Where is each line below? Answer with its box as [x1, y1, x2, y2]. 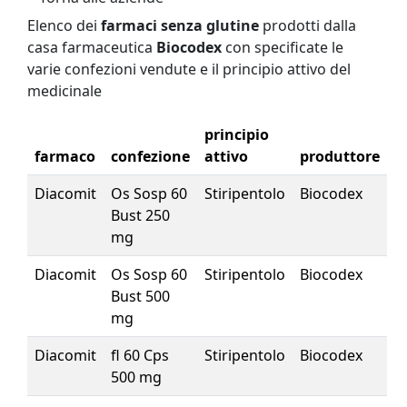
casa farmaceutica [27, 36, 156, 57]
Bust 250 [111, 204, 170, 225]
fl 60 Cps [111, 344, 169, 365]
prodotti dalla [259, 15, 356, 35]
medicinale [27, 80, 102, 101]
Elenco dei [27, 15, 101, 35]
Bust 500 [111, 285, 170, 306]
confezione [111, 145, 190, 166]
